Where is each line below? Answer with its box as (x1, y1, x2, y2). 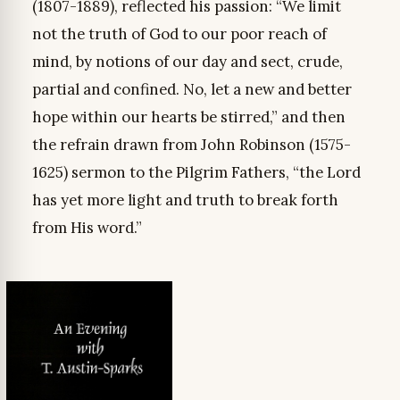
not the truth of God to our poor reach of (31, 24, 327, 45)
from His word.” (31, 218, 142, 238)
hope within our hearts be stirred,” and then (31, 107, 346, 128)
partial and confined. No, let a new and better (31, 79, 352, 100)
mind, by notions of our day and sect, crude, (31, 52, 343, 72)
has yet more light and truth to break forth (31, 190, 338, 211)
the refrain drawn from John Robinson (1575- (31, 135, 351, 155)
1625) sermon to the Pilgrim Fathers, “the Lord (31, 162, 361, 183)
